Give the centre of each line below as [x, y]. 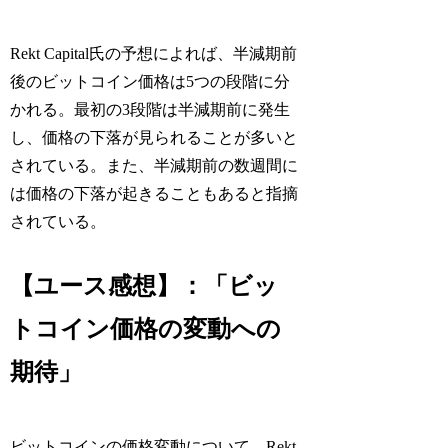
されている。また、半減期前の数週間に [154, 166]
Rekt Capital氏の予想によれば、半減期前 [154, 54]
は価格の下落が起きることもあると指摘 [154, 194]
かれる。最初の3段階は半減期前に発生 [150, 110]
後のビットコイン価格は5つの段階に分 [150, 82]
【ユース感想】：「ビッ [144, 285]
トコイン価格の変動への [146, 328]
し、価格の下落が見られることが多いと [154, 138]
